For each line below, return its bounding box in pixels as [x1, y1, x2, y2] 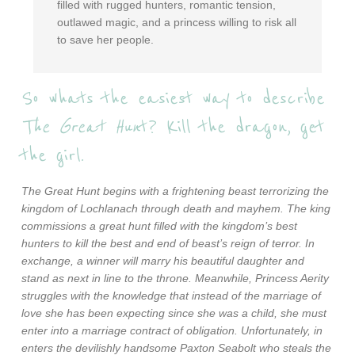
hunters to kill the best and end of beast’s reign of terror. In [21, 237, 315, 250]
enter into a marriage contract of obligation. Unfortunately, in [21, 324, 323, 337]
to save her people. [57, 33, 155, 46]
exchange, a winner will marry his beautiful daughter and [21, 254, 305, 267]
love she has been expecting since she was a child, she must [21, 307, 327, 319]
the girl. [21, 143, 85, 168]
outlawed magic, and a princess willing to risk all [57, 16, 297, 29]
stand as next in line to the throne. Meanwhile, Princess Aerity [21, 272, 330, 284]
